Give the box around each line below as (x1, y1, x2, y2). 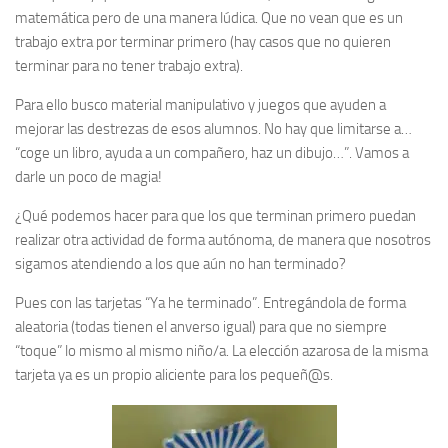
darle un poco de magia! (15, 168, 162, 186)
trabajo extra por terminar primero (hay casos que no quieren (15, 33, 391, 51)
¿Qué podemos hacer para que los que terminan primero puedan (15, 207, 416, 225)
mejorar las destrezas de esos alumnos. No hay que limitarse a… (15, 120, 412, 138)
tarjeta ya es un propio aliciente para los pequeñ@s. (15, 366, 333, 384)
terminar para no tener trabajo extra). (15, 57, 243, 75)
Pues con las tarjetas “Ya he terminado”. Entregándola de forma (15, 294, 406, 312)
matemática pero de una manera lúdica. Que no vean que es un (15, 9, 403, 27)
